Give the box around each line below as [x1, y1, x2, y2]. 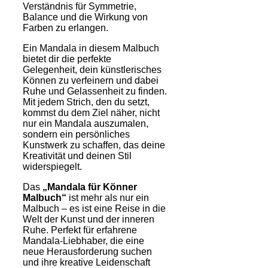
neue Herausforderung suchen [23, 246, 152, 257]
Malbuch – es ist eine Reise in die [23, 203, 166, 214]
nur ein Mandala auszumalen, [23, 118, 148, 129]
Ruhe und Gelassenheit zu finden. [23, 86, 167, 96]
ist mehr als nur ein [66, 192, 149, 203]
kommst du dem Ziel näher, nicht [23, 107, 160, 118]
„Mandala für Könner [42, 181, 137, 192]
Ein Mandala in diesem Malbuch [23, 42, 159, 53]
